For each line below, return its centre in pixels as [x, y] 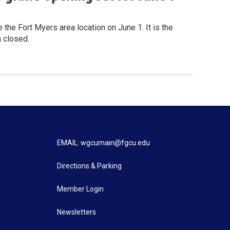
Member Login [80, 189]
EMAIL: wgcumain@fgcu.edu [103, 143]
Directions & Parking [89, 166]
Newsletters [76, 212]
